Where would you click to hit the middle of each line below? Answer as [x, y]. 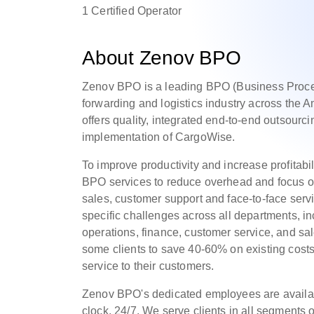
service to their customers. [148, 266]
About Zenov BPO [162, 58]
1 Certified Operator [132, 11]
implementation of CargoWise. [160, 137]
